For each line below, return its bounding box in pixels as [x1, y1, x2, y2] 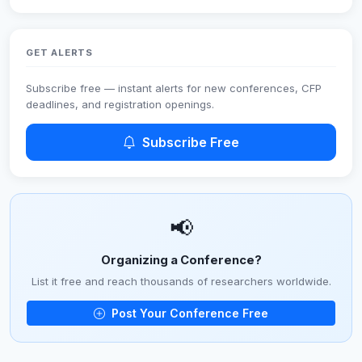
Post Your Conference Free [108, 306, 268, 321]
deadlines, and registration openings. [26, 97, 214, 111]
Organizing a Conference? [100, 253, 262, 268]
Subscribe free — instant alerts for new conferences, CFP [26, 81, 322, 95]
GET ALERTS [26, 46, 94, 58]
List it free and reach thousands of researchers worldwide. [31, 274, 331, 288]
